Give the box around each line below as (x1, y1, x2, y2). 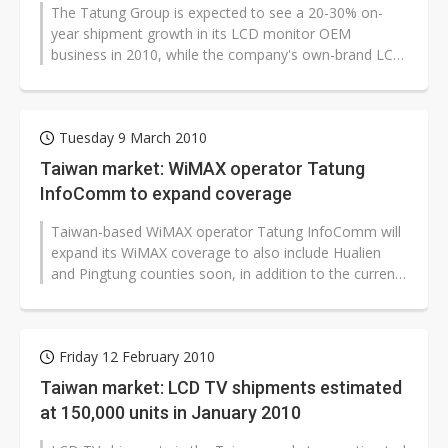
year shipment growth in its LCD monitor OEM (51, 24, 351, 43)
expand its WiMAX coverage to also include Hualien (51, 243, 381, 262)
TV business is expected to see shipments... (51, 66, 330, 85)
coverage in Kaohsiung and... (51, 285, 235, 304)
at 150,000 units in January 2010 (40, 402, 301, 423)
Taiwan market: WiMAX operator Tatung (40, 158, 365, 179)
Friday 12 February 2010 (59, 347, 215, 366)
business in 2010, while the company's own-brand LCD (51, 45, 404, 64)
